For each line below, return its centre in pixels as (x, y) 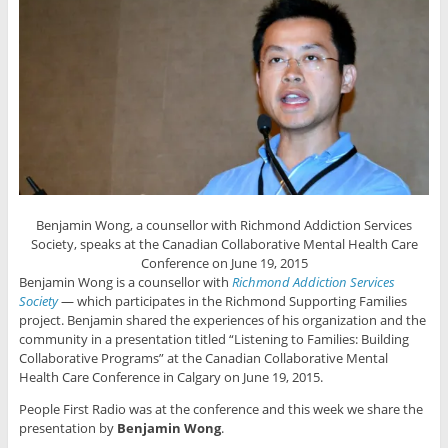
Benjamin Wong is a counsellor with (125, 282)
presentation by (67, 428)
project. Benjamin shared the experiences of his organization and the (222, 320)
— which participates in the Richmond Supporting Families (232, 301)
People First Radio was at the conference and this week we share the (220, 409)
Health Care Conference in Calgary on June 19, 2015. (170, 377)
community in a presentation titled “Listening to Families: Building (213, 339)
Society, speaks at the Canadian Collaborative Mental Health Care (224, 244)
